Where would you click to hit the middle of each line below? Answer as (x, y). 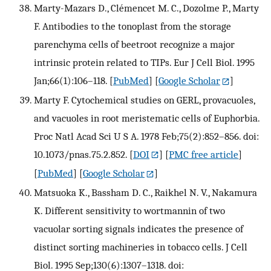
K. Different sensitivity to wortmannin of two (129, 211)
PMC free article (204, 154)
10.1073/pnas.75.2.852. (80, 154)
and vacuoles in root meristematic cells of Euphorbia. (147, 118)
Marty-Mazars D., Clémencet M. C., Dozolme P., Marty (146, 8)
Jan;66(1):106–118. (70, 80)
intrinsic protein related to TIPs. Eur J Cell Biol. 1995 (144, 62)
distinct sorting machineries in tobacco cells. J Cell (141, 247)
